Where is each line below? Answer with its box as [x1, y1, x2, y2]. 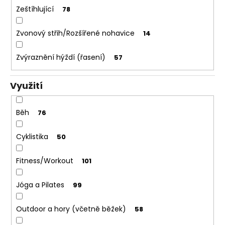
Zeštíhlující [16, 4, 54, 14]
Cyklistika [16, 132, 48, 142]
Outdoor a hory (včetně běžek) [16, 204, 126, 214]
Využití [10, 79, 43, 92]
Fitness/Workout [16, 156, 73, 166]
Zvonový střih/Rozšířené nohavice [16, 28, 135, 38]
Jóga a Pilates [16, 180, 64, 190]
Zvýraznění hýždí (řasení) [16, 52, 105, 62]
